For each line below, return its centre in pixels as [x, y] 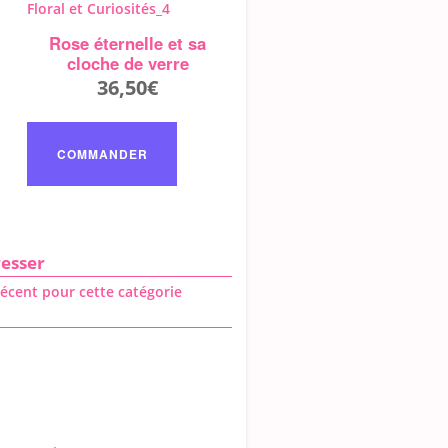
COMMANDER [102, 153]
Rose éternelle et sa [128, 43]
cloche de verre [127, 63]
